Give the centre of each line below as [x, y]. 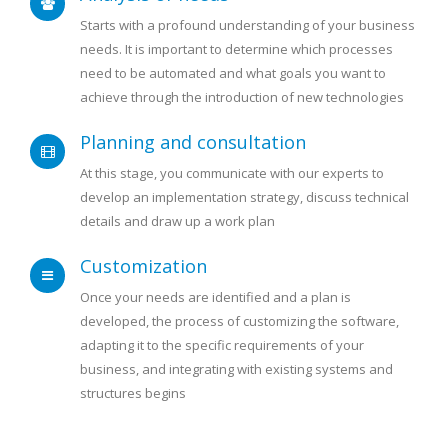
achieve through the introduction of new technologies [242, 97]
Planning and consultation [193, 142]
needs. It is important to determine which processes [236, 49]
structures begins [133, 393]
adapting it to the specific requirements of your [222, 345]
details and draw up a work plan [177, 221]
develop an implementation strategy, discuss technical [244, 197]
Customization [143, 266]
